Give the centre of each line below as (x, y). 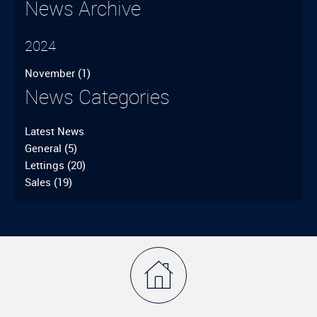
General (45, 148)
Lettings (46, 165)
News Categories (97, 97)
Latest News (54, 131)
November (51, 73)
